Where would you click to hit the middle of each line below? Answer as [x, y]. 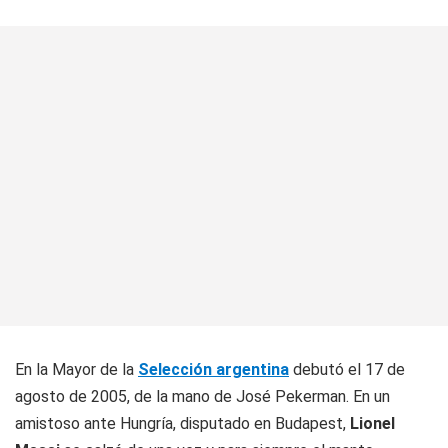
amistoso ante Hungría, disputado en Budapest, [182, 423]
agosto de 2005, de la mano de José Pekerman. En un [202, 396]
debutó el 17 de [347, 369]
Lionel [372, 423]
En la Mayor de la [76, 369]
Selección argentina [213, 369]
